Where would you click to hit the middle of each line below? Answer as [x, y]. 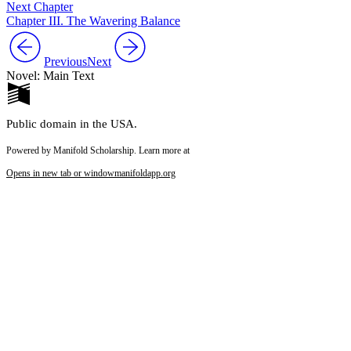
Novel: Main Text [50, 75]
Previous [65, 61]
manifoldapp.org [145, 173]
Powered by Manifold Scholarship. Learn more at [98, 150]
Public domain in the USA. [72, 123]
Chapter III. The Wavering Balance [93, 20]
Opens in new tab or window [60, 173]
